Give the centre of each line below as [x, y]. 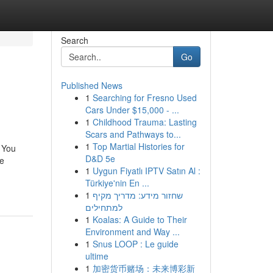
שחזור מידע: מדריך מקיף [137, 195]
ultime [97, 256]
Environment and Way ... [132, 232]
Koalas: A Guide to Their [140, 219]
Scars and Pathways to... [133, 134]
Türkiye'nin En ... [117, 183]
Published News [91, 85]
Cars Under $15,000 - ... [132, 110]
